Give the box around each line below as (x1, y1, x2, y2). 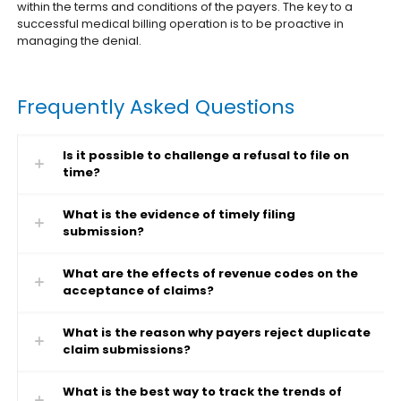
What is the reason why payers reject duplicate (63, 324, 371, 341)
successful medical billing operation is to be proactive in (17, 15, 345, 32)
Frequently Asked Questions (17, 93, 295, 121)
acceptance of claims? (63, 282, 215, 299)
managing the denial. (17, 32, 142, 49)
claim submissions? (63, 341, 192, 358)
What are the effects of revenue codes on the (63, 265, 359, 282)
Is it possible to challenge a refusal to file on (63, 147, 350, 164)
